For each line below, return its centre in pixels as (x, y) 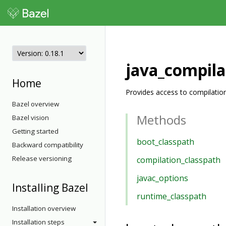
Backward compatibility (48, 145)
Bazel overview (36, 104)
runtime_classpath (172, 196)
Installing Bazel (50, 188)
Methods (161, 120)
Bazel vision (31, 118)
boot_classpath (165, 142)
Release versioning (42, 158)
